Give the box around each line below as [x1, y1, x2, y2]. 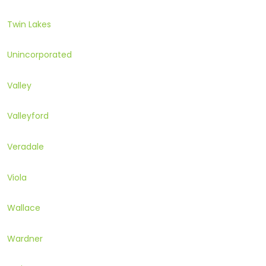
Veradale [7, 141, 44, 153]
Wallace [7, 202, 40, 214]
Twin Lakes [7, 18, 51, 30]
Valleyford [7, 110, 49, 122]
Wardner [7, 232, 43, 245]
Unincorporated [7, 49, 72, 61]
